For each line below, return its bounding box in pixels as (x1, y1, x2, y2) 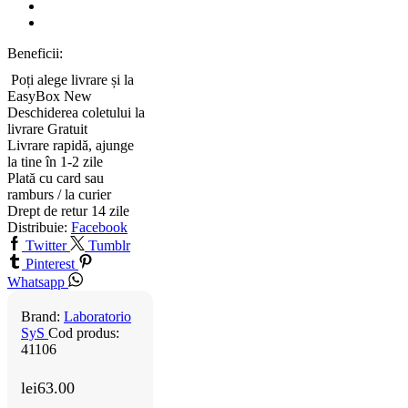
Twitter (25, 238, 66, 254)
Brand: (21, 309, 64, 325)
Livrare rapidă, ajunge (7, 138, 134, 154)
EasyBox (7, 88, 64, 105)
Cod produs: (48, 325, 119, 342)
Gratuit (47, 121, 87, 138)
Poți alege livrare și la (11, 72, 134, 88)
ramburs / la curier (7, 187, 111, 203)
